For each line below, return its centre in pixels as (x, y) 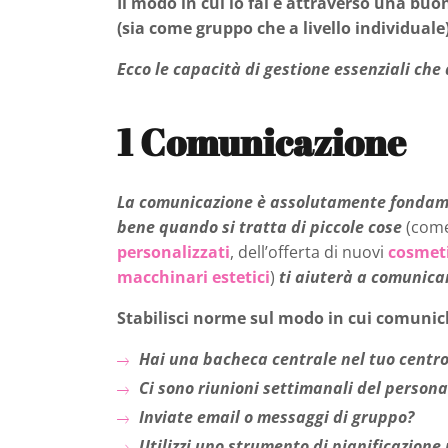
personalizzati (173, 251)
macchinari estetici (193, 276)
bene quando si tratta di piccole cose (261, 226)
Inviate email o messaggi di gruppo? (277, 416)
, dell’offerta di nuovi (309, 251)
